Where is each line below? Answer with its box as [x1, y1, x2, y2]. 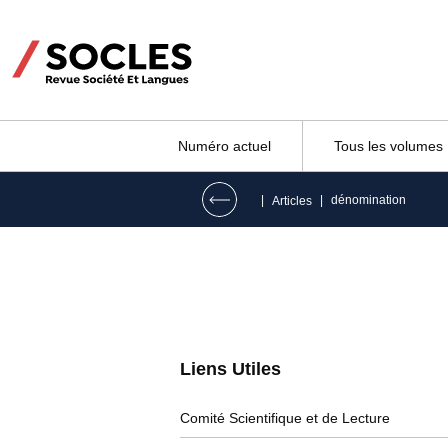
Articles [272, 194, 313, 208]
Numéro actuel [178, 138, 271, 154]
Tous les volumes [334, 138, 443, 154]
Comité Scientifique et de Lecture [180, 410, 390, 426]
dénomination [331, 193, 407, 207]
